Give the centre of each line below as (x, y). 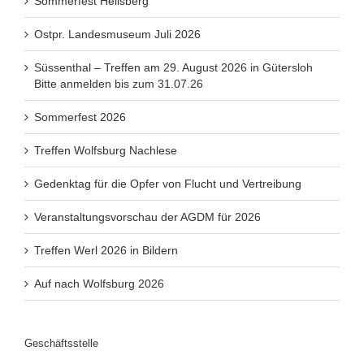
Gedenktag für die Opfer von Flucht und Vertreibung (168, 184)
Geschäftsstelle (61, 343)
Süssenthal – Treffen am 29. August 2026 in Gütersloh (173, 67)
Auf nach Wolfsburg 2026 (99, 284)
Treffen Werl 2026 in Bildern (106, 250)
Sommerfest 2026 (80, 117)
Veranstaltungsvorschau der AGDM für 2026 (147, 217)
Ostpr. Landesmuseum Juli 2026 (117, 34)
